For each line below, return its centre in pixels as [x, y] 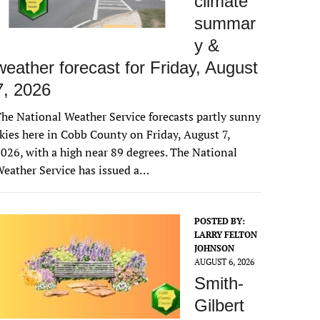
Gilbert [220, 305]
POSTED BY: [220, 221]
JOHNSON [215, 248]
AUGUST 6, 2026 [225, 262]
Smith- [219, 283]
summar [225, 23]
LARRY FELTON [226, 235]
